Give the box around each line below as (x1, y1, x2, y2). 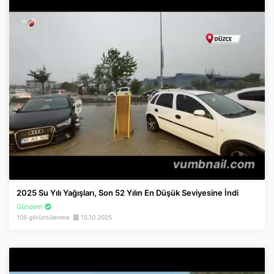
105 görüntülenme (17, 213, 73, 221)
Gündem (17, 202, 45, 211)
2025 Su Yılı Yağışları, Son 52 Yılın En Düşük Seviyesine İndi (17, 187, 239, 198)
